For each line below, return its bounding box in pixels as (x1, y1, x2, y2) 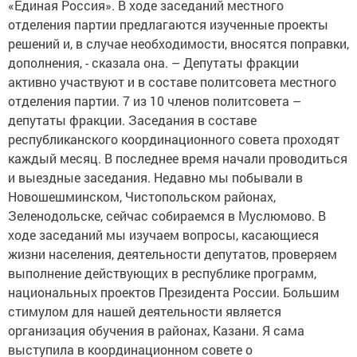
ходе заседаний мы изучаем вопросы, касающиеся (8, 226, 319, 243)
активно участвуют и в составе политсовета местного (8, 73, 336, 90)
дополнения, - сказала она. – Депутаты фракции (8, 54, 299, 71)
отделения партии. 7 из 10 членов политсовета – (8, 92, 301, 109)
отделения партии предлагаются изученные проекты (8, 16, 328, 33)
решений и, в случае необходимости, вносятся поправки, (8, 35, 349, 52)
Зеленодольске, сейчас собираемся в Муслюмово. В (8, 207, 326, 224)
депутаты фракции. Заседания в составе (8, 112, 257, 128)
